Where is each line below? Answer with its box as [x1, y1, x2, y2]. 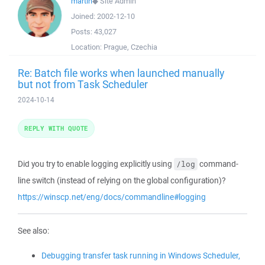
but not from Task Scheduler [18, 77, 148, 91]
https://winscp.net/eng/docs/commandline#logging [18, 192, 206, 202]
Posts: [71, 27, 94, 37]
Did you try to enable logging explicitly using [18, 159, 174, 169]
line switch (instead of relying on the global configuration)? [18, 175, 225, 186]
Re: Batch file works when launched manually [18, 66, 224, 80]
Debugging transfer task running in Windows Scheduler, [41, 250, 240, 261]
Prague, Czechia [104, 42, 157, 52]
